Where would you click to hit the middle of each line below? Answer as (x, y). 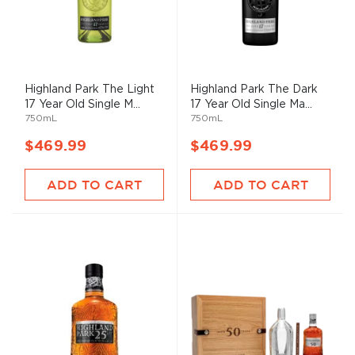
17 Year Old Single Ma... (251, 104)
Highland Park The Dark (254, 89)
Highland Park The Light (90, 89)
